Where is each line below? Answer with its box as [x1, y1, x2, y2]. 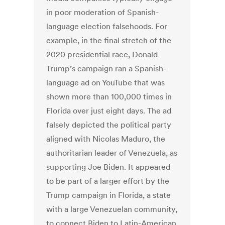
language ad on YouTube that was [46, 77, 165, 88]
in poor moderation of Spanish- [46, 7, 159, 18]
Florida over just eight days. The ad [46, 105, 172, 116]
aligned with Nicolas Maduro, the [46, 134, 166, 144]
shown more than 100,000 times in [46, 91, 172, 102]
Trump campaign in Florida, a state [46, 190, 171, 200]
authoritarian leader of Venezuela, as [46, 148, 178, 158]
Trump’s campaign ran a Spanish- [46, 63, 167, 74]
